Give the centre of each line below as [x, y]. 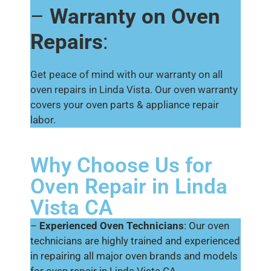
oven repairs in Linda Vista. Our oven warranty [134, 89]
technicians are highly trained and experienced [135, 241]
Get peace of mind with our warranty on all [126, 74]
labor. [44, 119]
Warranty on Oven [135, 16]
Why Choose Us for [121, 165]
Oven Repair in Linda [129, 187]
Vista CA [71, 208]
